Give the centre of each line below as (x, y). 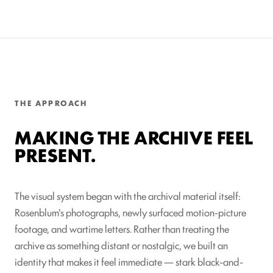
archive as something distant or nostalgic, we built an (121, 245)
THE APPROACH (51, 102)
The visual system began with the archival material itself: (128, 195)
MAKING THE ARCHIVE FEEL (134, 136)
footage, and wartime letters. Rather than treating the (122, 228)
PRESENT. (55, 154)
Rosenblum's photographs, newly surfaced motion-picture (130, 212)
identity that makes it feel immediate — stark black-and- (129, 261)
